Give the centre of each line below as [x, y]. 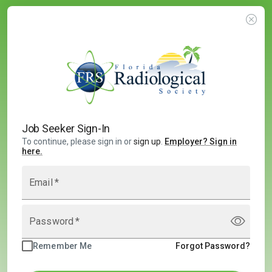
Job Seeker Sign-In [66, 128]
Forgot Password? [213, 246]
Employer [184, 141]
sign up [147, 141]
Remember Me [63, 246]
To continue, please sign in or [78, 141]
